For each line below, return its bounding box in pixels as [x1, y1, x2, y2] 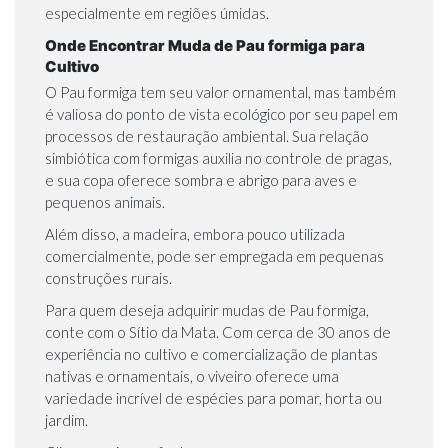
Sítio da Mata [129, 323, 216, 342]
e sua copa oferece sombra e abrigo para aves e [45, 171, 357, 190]
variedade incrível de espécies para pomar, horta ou [45, 389, 382, 408]
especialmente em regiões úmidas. [45, 4, 269, 23]
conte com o [45, 323, 129, 342]
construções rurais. [45, 269, 175, 288]
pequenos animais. [45, 193, 168, 212]
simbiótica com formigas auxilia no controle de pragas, [45, 149, 392, 168]
